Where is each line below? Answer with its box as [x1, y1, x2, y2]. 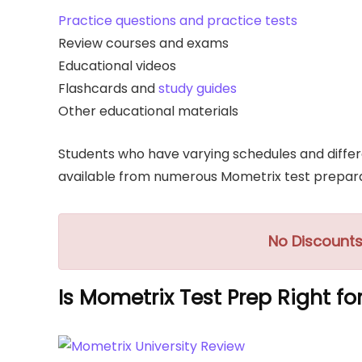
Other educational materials [58, 101, 238, 120]
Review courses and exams [58, 33, 229, 53]
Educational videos [58, 56, 176, 75]
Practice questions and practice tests [58, 11, 297, 30]
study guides [158, 78, 237, 98]
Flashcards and [58, 78, 158, 98]
